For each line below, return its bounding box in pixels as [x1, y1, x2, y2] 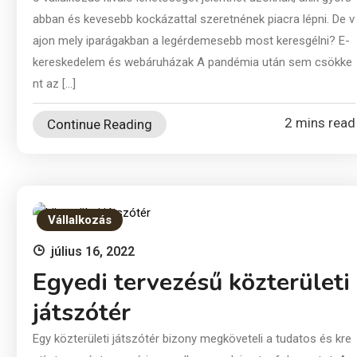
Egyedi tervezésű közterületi [32, 265, 350, 299]
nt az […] [32, 76, 76, 92]
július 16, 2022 [50, 243, 135, 259]
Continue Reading [46, 116, 152, 133]
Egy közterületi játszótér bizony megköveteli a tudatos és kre [32, 331, 351, 346]
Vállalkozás [47, 213, 112, 228]
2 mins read [284, 115, 355, 131]
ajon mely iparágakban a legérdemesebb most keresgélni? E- [32, 33, 350, 49]
